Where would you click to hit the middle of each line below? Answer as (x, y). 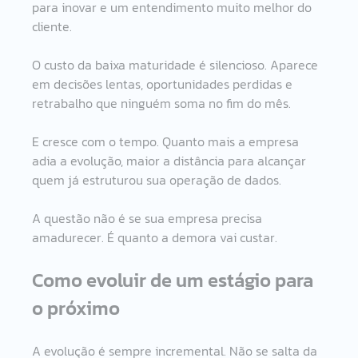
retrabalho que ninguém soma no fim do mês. (162, 103)
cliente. (52, 26)
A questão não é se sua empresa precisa (149, 218)
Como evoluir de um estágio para (175, 280)
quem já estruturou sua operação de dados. (157, 179)
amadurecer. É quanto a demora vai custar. (155, 237)
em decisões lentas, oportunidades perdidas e (164, 84)
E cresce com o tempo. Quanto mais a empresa (167, 141)
